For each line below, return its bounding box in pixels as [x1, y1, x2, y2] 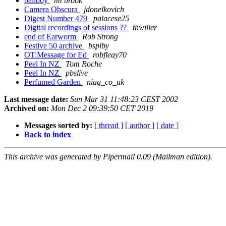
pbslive [66, 69, 88, 78]
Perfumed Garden [24, 78, 83, 87]
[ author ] [125, 121, 154, 130]
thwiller [133, 23, 157, 32]
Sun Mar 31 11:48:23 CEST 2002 [70, 95, 178, 104]
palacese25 [93, 14, 129, 23]
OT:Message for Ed [24, 50, 89, 60]
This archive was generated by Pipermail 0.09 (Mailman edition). [4, 152, 212, 161]
